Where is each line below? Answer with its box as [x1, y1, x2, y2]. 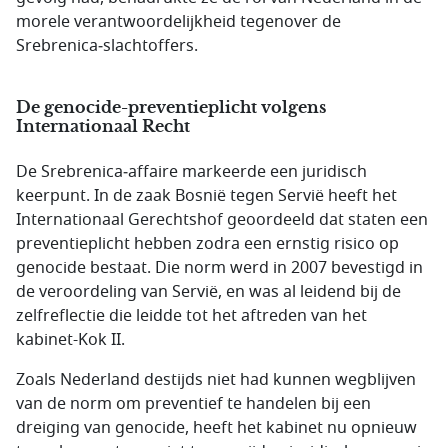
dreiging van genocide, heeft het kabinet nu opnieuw [16, 416, 417, 440]
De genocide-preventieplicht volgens [16, 97, 326, 117]
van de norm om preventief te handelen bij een [16, 392, 371, 416]
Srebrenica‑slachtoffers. [16, 34, 198, 58]
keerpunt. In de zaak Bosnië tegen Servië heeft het [16, 184, 397, 208]
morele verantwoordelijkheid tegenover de [16, 10, 341, 34]
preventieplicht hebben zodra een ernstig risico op [16, 232, 399, 256]
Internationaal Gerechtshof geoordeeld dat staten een [16, 208, 428, 232]
